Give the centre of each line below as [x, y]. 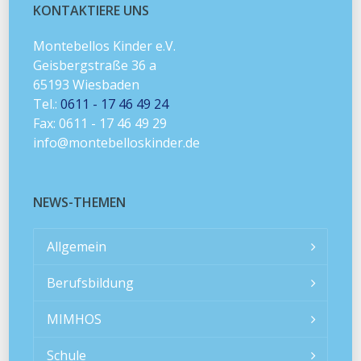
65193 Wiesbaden [87, 85]
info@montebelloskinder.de [117, 143]
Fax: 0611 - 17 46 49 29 [100, 124]
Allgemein [77, 247]
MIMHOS [75, 320]
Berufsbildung [91, 283]
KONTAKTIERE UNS [91, 11]
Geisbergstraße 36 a [95, 66]
